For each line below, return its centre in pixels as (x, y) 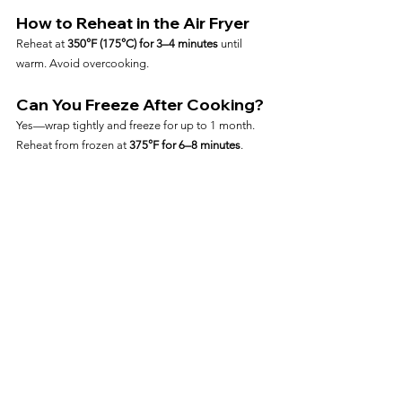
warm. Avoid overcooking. (83, 63)
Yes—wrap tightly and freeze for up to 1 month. (137, 125)
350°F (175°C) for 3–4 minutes (143, 44)
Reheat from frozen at (73, 145)
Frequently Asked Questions (107, 367)
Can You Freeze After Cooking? (140, 105)
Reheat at (42, 44)
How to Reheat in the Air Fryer (133, 23)
